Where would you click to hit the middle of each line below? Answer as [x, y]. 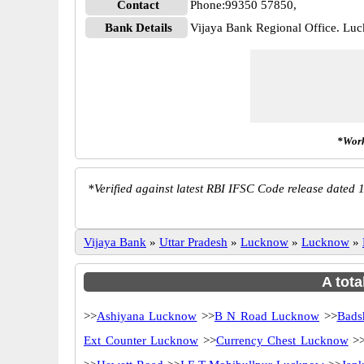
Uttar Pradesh [193, 242]
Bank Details [138, 28]
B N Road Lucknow [267, 316]
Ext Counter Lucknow [141, 340]
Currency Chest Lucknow [282, 340]
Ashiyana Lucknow [147, 316]
